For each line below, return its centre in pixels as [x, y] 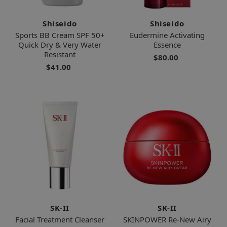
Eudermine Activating [167, 35]
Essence [167, 44]
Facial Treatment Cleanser [60, 219]
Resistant [60, 54]
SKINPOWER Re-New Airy [167, 219]
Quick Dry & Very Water [60, 44]
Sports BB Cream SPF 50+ [60, 35]
